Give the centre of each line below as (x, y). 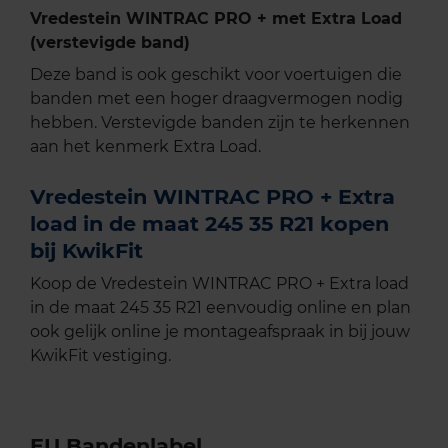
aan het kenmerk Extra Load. (145, 146)
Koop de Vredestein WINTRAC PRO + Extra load (219, 283)
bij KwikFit (86, 250)
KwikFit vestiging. (100, 355)
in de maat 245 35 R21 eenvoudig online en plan (220, 307)
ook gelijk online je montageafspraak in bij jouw (220, 331)
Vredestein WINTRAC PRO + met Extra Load (216, 18)
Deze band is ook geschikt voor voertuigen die (216, 74)
